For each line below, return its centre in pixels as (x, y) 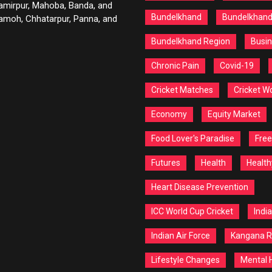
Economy (169, 114)
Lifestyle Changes (185, 260)
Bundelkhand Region (191, 41)
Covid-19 (237, 66)
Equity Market (234, 114)
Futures (166, 163)
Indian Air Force (181, 236)
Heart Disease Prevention (200, 187)
